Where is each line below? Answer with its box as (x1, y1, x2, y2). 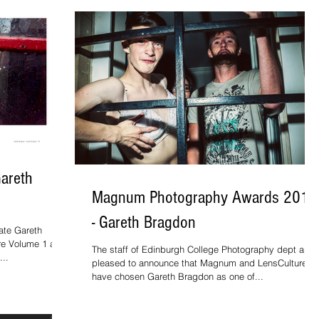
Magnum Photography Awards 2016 (92, 187, 318, 207)
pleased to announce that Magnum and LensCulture (92, 257, 307, 268)
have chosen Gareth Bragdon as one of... (92, 271, 263, 282)
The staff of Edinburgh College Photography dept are (92, 244, 312, 255)
